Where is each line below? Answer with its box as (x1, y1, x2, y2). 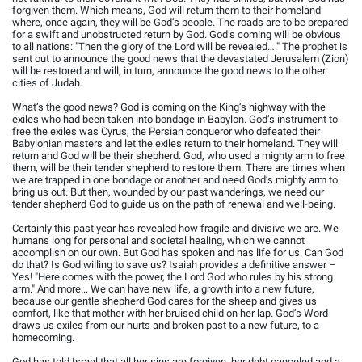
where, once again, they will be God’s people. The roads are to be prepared (12, 16, 348, 29)
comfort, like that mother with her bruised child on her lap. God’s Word (12, 307, 328, 320)
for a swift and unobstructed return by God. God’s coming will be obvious (12, 28, 341, 41)
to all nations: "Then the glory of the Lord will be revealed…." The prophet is (12, 40, 347, 53)
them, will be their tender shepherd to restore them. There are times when (12, 162, 345, 175)
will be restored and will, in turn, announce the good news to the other (12, 65, 326, 78)
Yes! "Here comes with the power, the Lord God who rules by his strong (12, 271, 333, 284)
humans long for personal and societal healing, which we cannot (12, 234, 305, 247)
